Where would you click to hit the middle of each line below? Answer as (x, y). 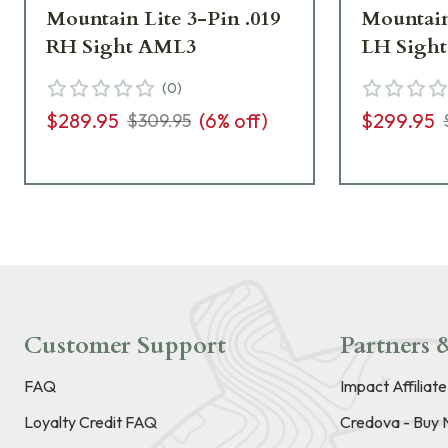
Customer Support (125, 346)
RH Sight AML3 (121, 47)
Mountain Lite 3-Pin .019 (163, 19)
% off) (242, 121)
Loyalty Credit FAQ (90, 422)
